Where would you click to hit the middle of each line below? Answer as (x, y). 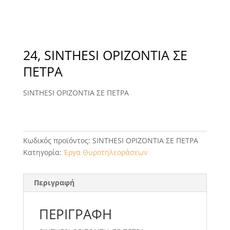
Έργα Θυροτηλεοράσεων (106, 152)
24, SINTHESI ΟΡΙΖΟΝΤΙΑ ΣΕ (105, 55)
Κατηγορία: (43, 152)
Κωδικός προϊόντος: (57, 140)
